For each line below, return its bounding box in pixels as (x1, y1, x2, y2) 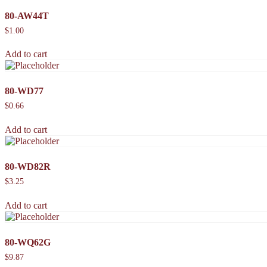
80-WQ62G (5, 237, 51, 248)
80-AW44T (5, 10, 49, 21)
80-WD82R (5, 162, 51, 172)
